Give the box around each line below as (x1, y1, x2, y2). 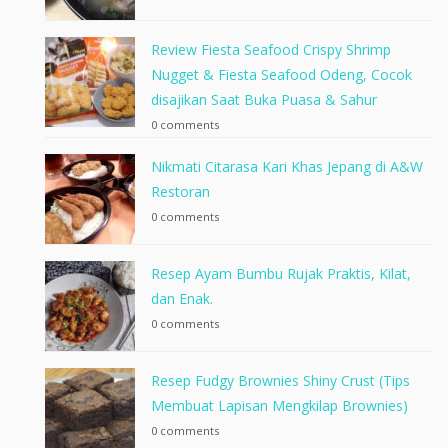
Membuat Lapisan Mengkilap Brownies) (151, 395, 408, 415)
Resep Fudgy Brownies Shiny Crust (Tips (151, 370, 410, 390)
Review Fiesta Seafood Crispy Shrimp (151, 39, 391, 59)
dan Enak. (151, 288, 213, 308)
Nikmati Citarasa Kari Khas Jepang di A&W (151, 156, 423, 176)
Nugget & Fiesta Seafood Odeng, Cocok (151, 64, 412, 84)
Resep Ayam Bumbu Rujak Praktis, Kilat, (151, 263, 411, 283)
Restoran (151, 181, 210, 201)
